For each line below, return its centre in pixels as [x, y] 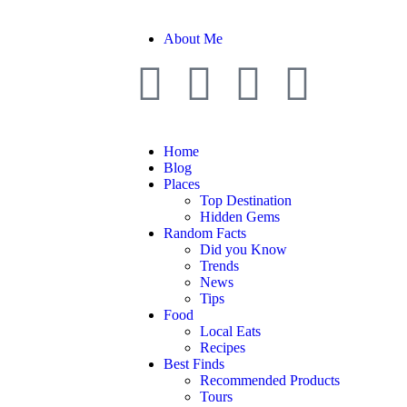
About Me [193, 39]
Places [182, 184]
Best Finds [194, 364]
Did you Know [243, 249]
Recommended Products [270, 380]
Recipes [223, 347]
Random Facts [205, 233]
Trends [219, 266]
